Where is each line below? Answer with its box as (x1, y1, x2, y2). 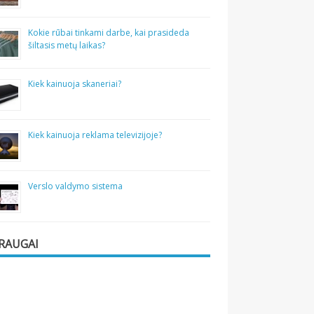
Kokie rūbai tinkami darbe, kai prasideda (28, 27, 190, 39)
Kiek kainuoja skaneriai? (28, 78, 122, 90)
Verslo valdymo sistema (28, 180, 123, 192)
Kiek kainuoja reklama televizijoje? (28, 129, 163, 141)
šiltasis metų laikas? (28, 39, 106, 51)
